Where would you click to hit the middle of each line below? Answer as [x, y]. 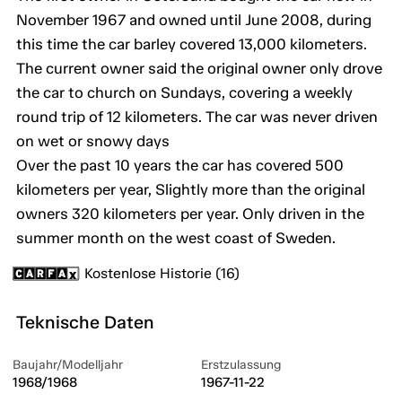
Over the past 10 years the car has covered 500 [180, 166]
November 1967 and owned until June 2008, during [194, 20]
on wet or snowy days [93, 141]
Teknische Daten [85, 323]
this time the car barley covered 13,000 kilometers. [192, 44]
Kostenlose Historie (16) [162, 274]
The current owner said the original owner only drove [199, 69]
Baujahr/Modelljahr [68, 365]
